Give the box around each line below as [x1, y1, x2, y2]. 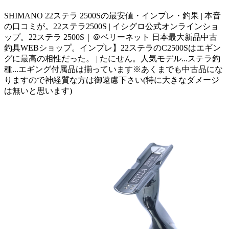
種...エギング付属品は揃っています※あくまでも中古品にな [4, 64, 223, 74]
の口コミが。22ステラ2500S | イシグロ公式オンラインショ [4, 21, 219, 31]
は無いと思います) [4, 86, 72, 95]
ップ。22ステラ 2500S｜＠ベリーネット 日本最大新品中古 [4, 32, 217, 41]
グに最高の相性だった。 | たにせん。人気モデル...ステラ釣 [4, 54, 220, 63]
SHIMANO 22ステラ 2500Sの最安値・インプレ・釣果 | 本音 [4, 11, 221, 20]
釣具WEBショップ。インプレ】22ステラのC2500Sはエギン [4, 43, 221, 52]
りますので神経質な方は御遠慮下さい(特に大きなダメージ [4, 75, 219, 84]
